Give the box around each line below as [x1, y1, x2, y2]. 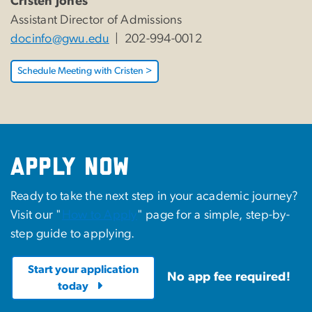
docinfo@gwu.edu [10, 33, 109, 46]
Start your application [28, 264, 139, 276]
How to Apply [61, 209, 137, 222]
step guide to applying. [10, 228, 135, 241]
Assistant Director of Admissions [10, 14, 182, 27]
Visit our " [10, 209, 62, 222]
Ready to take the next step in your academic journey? [10, 190, 299, 203]
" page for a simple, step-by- [136, 209, 290, 222]
